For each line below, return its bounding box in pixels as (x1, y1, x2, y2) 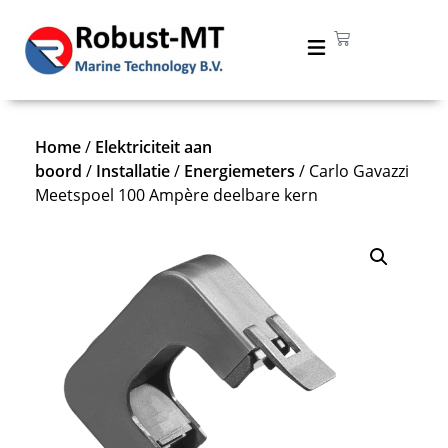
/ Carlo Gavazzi (295, 160, 409, 182)
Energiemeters (184, 160, 295, 182)
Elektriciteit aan (95, 136, 212, 158)
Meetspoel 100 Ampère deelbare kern (35, 184, 318, 206)
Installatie (96, 160, 170, 182)
